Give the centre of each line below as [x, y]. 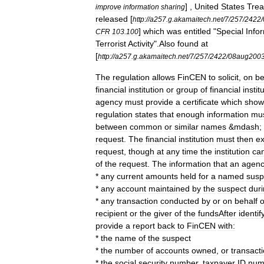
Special [230, 31]
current [130, 176]
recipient [111, 213]
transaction [137, 201]
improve [108, 7]
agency [109, 102]
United [207, 6]
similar [187, 127]
